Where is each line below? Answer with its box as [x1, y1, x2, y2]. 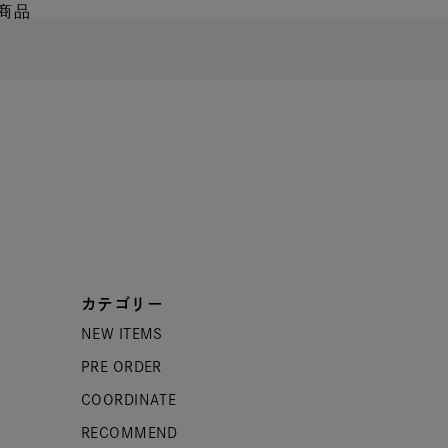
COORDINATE [80, 393, 177, 407]
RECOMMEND [80, 426, 178, 440]
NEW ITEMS [80, 327, 163, 341]
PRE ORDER [80, 360, 162, 374]
